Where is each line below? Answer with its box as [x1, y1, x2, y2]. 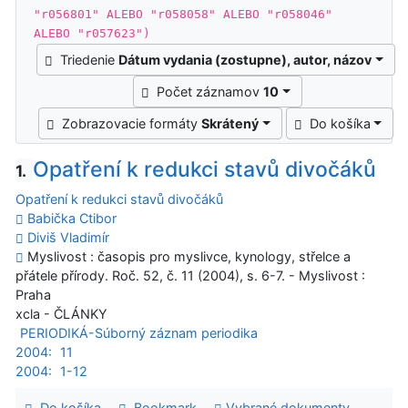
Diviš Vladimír [27, 229, 109, 246]
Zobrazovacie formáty [62, 115, 202, 131]
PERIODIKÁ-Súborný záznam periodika [19, 325, 258, 342]
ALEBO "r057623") [34, 25, 151, 40]
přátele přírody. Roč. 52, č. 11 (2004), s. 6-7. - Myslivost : [15, 268, 365, 284]
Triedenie [60, 51, 119, 67]
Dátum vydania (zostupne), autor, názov [118, 51, 372, 67]
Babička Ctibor [27, 210, 117, 227]
